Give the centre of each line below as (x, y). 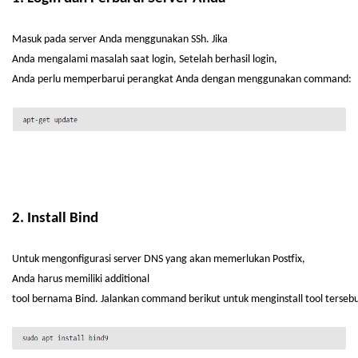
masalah (109, 60)
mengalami (63, 60)
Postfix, (288, 259)
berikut (205, 299)
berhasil (233, 60)
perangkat (150, 80)
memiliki (84, 279)
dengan (218, 80)
